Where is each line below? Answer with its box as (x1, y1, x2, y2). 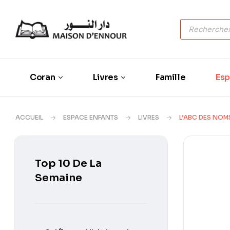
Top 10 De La (35, 157, 102, 170)
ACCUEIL (15, 113, 43, 121)
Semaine (35, 171, 82, 184)
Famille (155, 72, 186, 83)
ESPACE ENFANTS (63, 113, 118, 121)
